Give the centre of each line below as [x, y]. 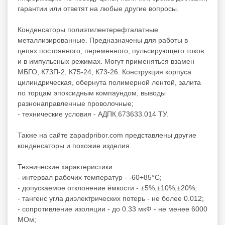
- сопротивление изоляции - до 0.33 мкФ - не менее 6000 [113, 209]
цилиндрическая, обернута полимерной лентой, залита [109, 82]
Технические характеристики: [66, 166]
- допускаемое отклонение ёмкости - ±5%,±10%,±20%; [107, 188]
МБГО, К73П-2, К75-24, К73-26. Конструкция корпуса [104, 72]
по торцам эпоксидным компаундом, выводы [92, 93]
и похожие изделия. [98, 145]
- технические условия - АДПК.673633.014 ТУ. [93, 114]
